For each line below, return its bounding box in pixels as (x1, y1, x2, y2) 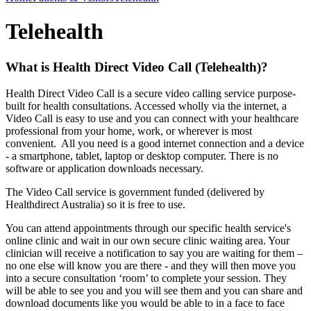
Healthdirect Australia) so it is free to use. (6, 199, 185, 211)
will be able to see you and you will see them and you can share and (6, 285, 303, 297)
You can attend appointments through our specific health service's (6, 222, 291, 235)
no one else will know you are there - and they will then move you (6, 260, 296, 272)
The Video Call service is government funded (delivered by (6, 186, 264, 199)
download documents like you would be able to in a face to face (6, 297, 285, 310)
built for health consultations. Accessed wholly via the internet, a (6, 100, 287, 112)
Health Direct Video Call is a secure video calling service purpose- (6, 87, 296, 100)
